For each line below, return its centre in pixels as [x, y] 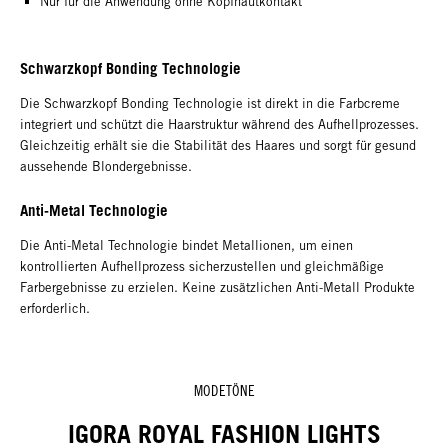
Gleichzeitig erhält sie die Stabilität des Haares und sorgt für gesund [218, 146]
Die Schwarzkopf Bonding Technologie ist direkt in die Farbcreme [210, 104]
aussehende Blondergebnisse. [106, 167]
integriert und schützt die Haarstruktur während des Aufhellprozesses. [219, 125]
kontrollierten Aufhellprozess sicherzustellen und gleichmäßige [202, 267]
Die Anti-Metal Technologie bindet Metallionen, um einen [186, 246]
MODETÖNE [224, 391]
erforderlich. [55, 309]
